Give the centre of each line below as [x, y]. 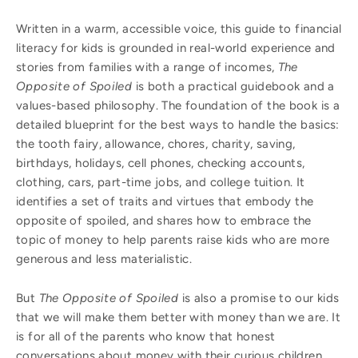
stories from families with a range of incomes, [147, 68]
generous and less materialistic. [104, 259]
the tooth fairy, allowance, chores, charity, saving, [156, 144]
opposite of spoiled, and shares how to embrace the [164, 221]
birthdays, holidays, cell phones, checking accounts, [161, 163]
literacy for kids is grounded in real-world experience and [176, 48]
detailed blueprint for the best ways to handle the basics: [178, 125]
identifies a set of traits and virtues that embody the [165, 202]
